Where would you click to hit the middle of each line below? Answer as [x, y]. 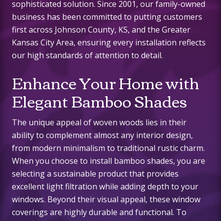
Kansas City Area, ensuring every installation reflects [109, 43]
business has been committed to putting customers [107, 17]
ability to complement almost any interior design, [102, 135]
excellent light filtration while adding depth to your [105, 187]
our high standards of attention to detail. [87, 55]
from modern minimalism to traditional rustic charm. [108, 148]
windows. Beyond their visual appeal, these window [106, 200]
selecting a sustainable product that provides [95, 174]
